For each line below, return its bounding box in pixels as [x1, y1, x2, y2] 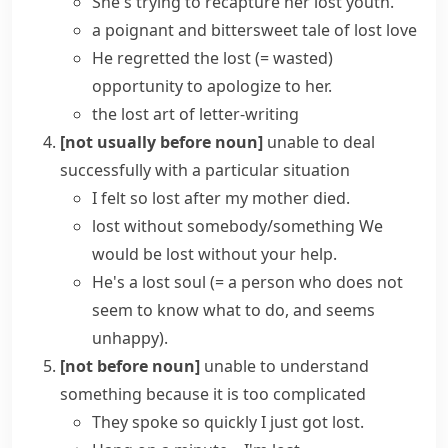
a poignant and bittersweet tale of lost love [92, 19, 417, 41]
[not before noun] [60, 355, 200, 377]
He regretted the [92, 47, 223, 69]
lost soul [142, 271, 206, 293]
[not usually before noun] [60, 131, 263, 153]
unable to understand [204, 355, 369, 377]
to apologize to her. [183, 75, 332, 97]
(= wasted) [255, 47, 333, 69]
